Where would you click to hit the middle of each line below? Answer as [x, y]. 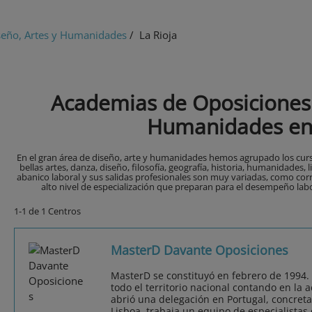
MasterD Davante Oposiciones [199, 250]
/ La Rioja [152, 35]
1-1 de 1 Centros [47, 211]
